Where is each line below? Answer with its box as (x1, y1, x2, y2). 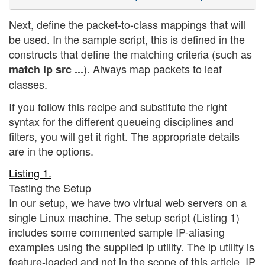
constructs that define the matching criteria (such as (9, 46, 252, 62)
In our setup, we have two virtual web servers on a (9, 195, 247, 211)
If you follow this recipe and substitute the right (9, 98, 227, 114)
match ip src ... (9, 62, 83, 77)
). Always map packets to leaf (83, 61, 222, 77)
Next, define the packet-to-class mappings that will (9, 17, 245, 33)
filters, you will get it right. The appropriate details (9, 128, 240, 144)
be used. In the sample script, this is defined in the (9, 31, 245, 47)
